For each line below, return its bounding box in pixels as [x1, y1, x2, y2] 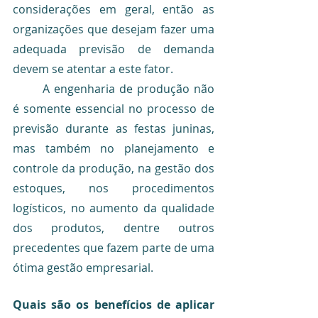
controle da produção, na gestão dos [13, 160, 214, 176]
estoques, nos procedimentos [13, 180, 214, 196]
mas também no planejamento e [13, 140, 214, 156]
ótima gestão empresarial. [13, 259, 153, 275]
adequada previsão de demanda [13, 40, 214, 57]
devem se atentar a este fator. [13, 60, 173, 77]
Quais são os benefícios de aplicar [13, 296, 214, 312]
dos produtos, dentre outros [13, 219, 214, 236]
